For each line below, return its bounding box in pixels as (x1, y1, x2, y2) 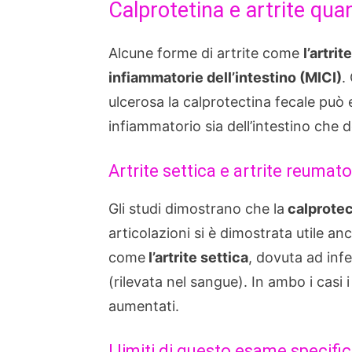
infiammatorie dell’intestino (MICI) (108, 69, 342, 86)
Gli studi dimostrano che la (108, 200, 284, 217)
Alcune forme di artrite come (108, 45, 303, 61)
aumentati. (108, 298, 179, 314)
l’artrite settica (145, 249, 248, 266)
